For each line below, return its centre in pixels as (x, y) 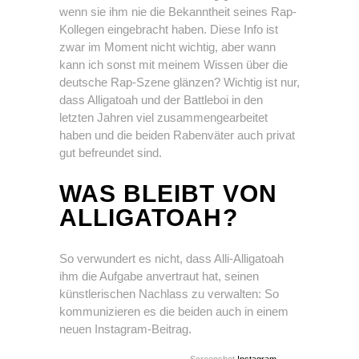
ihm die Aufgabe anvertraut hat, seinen (159, 276)
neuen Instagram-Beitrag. (125, 329)
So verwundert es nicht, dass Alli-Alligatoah (171, 258)
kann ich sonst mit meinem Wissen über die (173, 65)
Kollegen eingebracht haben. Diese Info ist (169, 29)
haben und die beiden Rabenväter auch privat (177, 135)
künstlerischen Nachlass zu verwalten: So (169, 294)
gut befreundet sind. (111, 153)
